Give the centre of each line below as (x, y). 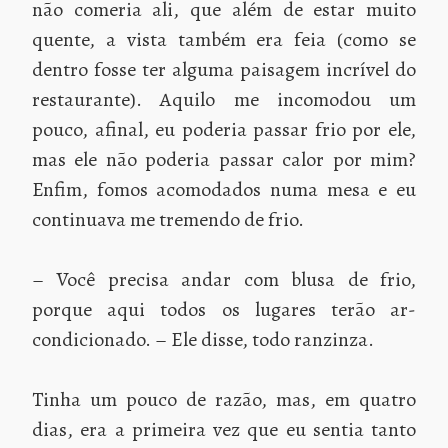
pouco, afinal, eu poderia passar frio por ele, (224, 129)
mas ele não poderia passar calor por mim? (224, 159)
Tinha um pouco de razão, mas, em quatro (224, 399)
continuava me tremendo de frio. (168, 219)
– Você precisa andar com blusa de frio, (224, 279)
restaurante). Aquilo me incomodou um (224, 99)
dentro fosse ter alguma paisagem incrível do (224, 69)
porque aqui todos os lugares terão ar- (224, 309)
